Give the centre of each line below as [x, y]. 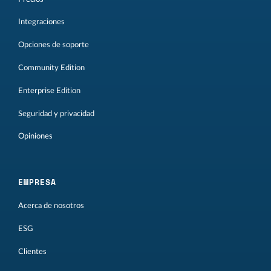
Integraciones [41, 22]
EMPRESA [37, 182]
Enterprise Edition [49, 90]
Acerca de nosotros [51, 206]
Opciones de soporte [54, 45]
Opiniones [35, 136]
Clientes [32, 251]
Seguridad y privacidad [56, 113]
